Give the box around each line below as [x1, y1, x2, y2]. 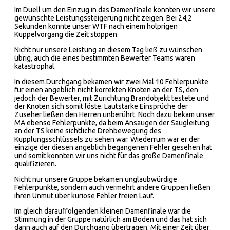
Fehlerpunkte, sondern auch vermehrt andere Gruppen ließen [14, 183, 210, 191]
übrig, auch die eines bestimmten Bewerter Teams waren [14, 53, 195, 62]
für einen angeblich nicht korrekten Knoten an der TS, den [14, 85, 198, 94]
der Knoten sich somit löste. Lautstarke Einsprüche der [14, 102, 188, 110]
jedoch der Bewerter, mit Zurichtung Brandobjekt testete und [14, 93, 209, 102]
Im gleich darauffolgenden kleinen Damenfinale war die [14, 206, 191, 215]
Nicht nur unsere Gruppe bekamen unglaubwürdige [14, 175, 177, 183]
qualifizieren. [14, 159, 56, 168]
